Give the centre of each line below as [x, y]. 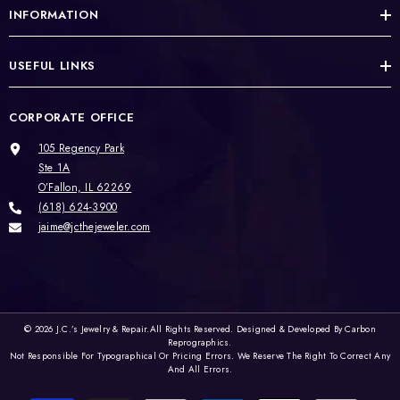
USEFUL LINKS [52, 66]
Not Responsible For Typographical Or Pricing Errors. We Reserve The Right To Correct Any [200, 356]
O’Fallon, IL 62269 [85, 187]
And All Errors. [200, 369]
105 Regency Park [81, 148]
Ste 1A [54, 168]
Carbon [360, 329]
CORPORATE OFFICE [72, 117]
